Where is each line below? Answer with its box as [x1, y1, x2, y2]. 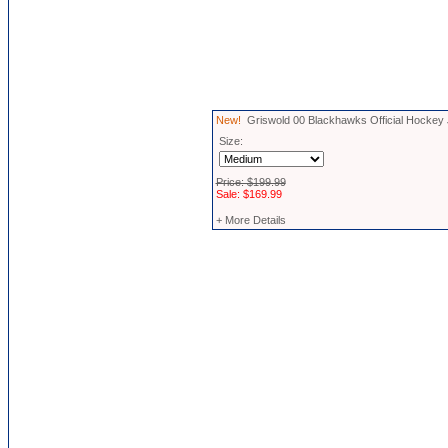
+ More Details [215, 214, 286, 226]
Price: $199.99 [215, 176, 286, 188]
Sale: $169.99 [215, 188, 282, 200]
